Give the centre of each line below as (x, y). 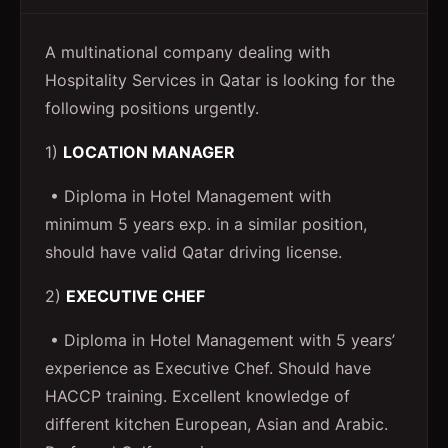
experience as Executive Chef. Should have (208, 368)
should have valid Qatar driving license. (193, 252)
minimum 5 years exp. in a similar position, (206, 224)
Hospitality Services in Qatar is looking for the (220, 80)
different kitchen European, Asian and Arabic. (216, 424)
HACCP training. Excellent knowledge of (197, 396)
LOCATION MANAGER (149, 152)
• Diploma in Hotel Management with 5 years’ (220, 340)
